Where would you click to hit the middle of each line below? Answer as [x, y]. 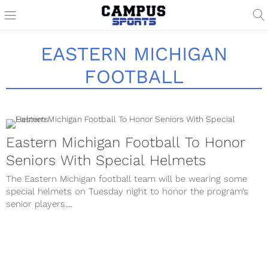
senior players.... [39, 204]
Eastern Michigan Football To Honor [126, 142]
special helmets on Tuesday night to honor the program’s [127, 191]
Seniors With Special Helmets [106, 160]
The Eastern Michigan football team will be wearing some [127, 179]
